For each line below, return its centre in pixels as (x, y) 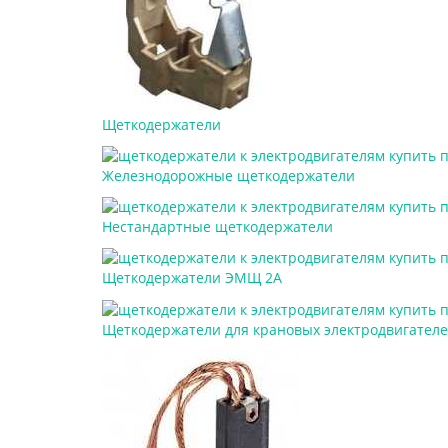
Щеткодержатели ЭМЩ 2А (192, 278)
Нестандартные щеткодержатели (217, 226)
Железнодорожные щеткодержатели (228, 175)
